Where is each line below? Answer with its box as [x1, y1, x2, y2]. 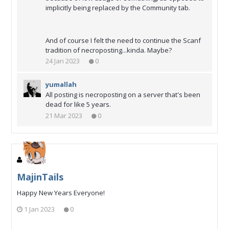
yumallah [45, 80, 77, 89]
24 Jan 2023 [45, 56, 80, 66]
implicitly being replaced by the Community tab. [45, 3, 190, 12]
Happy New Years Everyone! [17, 188, 105, 197]
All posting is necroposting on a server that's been [45, 90, 200, 100]
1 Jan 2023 [24, 204, 55, 214]
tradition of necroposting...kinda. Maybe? [45, 45, 172, 55]
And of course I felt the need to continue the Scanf [45, 35, 201, 45]
